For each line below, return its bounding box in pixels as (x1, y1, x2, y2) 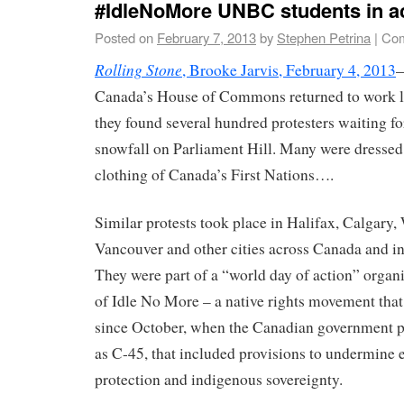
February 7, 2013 (157, 27, 256, 47)
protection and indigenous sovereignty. (95, 369, 343, 390)
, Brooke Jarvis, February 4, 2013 (182, 60, 396, 81)
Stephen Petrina (277, 27, 371, 47)
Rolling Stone (95, 59, 182, 81)
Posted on (95, 27, 153, 47)
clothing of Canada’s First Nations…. (95, 164, 334, 186)
